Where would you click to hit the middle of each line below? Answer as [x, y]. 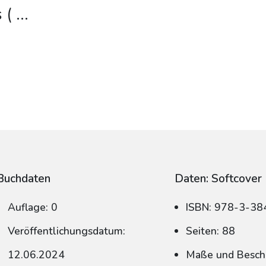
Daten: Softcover [218, 179]
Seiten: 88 [211, 231]
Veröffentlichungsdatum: [67, 231]
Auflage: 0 [33, 207]
